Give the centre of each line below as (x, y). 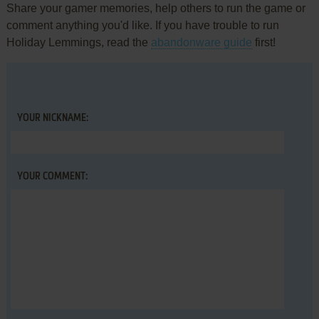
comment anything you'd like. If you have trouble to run (142, 25)
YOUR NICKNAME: (52, 118)
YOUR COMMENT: (52, 176)
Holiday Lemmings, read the (78, 42)
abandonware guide (201, 42)
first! (263, 42)
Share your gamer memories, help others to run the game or (156, 8)
